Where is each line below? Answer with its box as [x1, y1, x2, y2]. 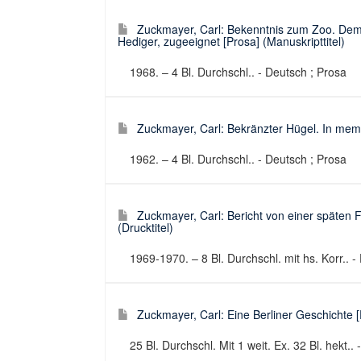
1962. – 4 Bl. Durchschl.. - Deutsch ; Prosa [130, 151, 346, 167]
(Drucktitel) [118, 219, 173, 235]
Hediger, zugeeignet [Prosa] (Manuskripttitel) [118, 33, 345, 49]
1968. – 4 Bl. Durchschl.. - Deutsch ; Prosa [130, 64, 346, 80]
